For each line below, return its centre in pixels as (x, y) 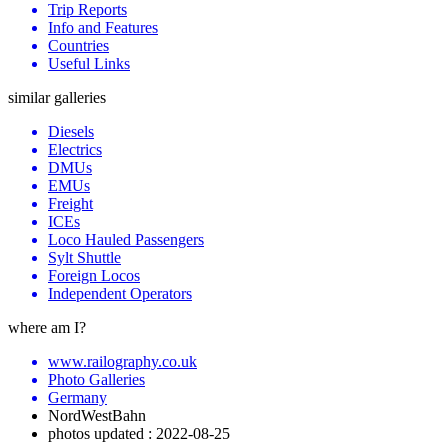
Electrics (75, 150)
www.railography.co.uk (122, 362)
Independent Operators (120, 294)
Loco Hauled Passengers (126, 240)
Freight (70, 204)
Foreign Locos (94, 276)
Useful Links (89, 64)
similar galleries (57, 98)
